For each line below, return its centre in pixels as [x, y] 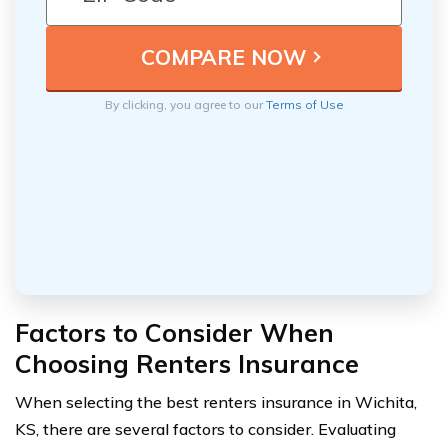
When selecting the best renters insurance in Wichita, [216, 401]
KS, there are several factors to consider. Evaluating [205, 428]
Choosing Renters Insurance [187, 363]
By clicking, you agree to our [185, 104]
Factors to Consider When [174, 332]
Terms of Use [304, 104]
